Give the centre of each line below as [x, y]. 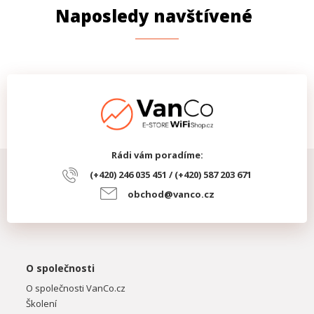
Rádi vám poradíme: [157, 155]
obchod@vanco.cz [171, 194]
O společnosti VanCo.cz [76, 288]
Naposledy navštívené [153, 16]
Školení [41, 304]
